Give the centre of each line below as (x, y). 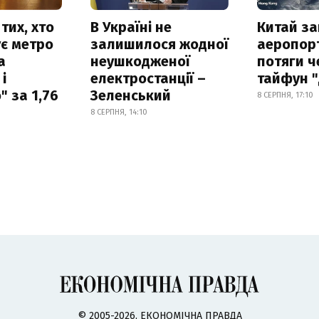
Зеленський (130, 96)
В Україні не (131, 27)
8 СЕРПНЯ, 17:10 (286, 95)
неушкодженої (140, 62)
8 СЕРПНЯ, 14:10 (119, 113)
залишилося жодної (159, 45)
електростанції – (148, 79)
